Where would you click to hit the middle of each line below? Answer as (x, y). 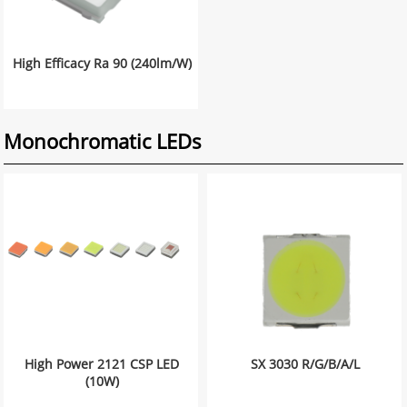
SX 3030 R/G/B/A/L (306, 364)
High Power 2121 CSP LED (102, 364)
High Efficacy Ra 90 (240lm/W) (102, 63)
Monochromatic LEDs (103, 141)
